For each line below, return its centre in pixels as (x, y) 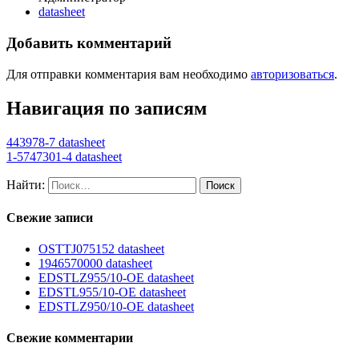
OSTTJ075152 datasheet (101, 249)
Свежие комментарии (70, 338)
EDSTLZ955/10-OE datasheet (116, 278)
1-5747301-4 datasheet (64, 156)
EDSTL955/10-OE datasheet (112, 292)
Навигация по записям (107, 108)
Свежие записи (50, 217)
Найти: (26, 184)
